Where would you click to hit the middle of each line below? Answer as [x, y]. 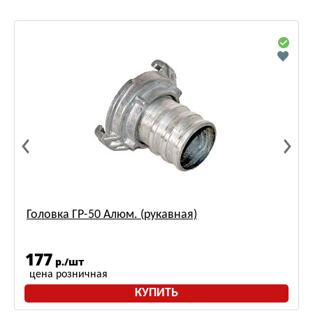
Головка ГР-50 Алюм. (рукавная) [112, 215]
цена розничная [68, 275]
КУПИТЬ [156, 293]
